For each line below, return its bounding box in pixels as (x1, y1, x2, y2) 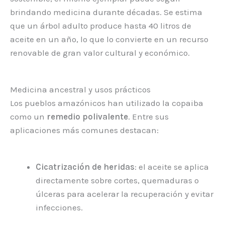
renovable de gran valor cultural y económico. (10, 47, 190, 58)
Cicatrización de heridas (36, 162, 135, 172)
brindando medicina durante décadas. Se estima (10, 7, 202, 17)
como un (10, 111, 47, 122)
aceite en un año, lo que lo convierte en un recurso (10, 34, 208, 44)
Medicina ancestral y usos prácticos (10, 84, 151, 95)
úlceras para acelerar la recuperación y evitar (36, 189, 213, 199)
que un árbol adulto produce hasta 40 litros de (10, 20, 191, 31)
